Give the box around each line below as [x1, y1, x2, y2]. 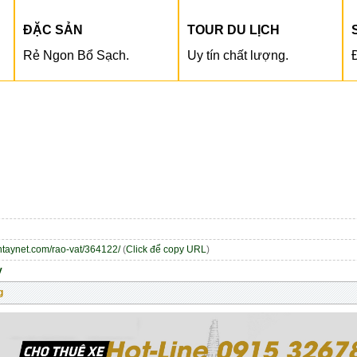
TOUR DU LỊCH [187, 22, 280, 37]
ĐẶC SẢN [23, 22, 83, 37]
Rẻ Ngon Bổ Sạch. [23, 48, 129, 62]
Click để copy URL [126, 243, 206, 255]
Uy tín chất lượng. [187, 48, 288, 62]
